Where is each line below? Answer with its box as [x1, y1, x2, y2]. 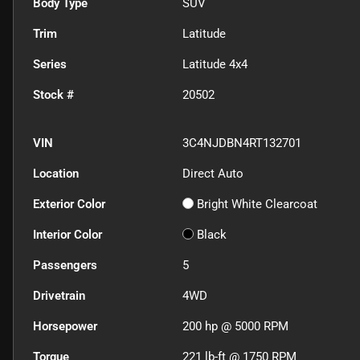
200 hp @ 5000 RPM [182, 319, 289, 334]
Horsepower [33, 319, 97, 334]
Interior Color [33, 227, 102, 243]
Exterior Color [33, 197, 105, 212]
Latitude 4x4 [182, 57, 248, 72]
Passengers [33, 258, 97, 273]
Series [33, 57, 67, 72]
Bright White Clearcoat [197, 197, 318, 212]
